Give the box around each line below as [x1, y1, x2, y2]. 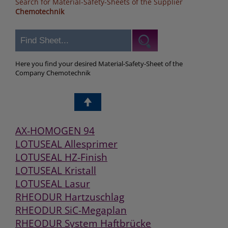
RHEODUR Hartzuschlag [15, 190, 124, 204]
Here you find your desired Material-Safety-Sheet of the [15, 59, 183, 69]
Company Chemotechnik [15, 68, 91, 78]
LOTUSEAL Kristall [15, 163, 96, 177]
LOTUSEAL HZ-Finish [15, 150, 107, 164]
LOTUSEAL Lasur [15, 177, 90, 190]
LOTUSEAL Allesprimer [15, 137, 118, 151]
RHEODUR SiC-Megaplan [15, 203, 127, 217]
